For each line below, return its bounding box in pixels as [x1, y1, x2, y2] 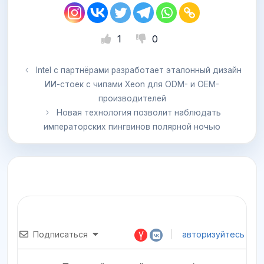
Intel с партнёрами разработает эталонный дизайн [35, 65, 242, 75]
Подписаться [33, 229, 88, 240]
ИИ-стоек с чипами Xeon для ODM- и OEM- [45, 80, 219, 90]
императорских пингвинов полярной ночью [44, 122, 220, 132]
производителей [98, 94, 166, 104]
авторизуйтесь [180, 229, 245, 240]
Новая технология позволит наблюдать [56, 108, 221, 118]
